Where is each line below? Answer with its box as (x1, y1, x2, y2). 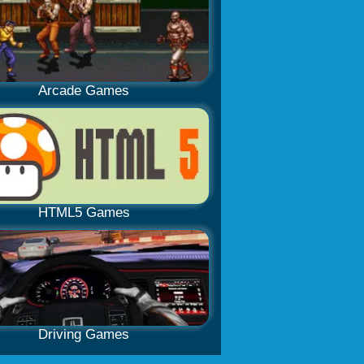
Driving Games (38, 327, 129, 342)
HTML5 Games (37, 205, 130, 220)
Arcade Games (38, 83, 129, 98)
